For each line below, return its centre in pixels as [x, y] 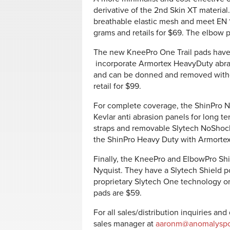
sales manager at [124, 224]
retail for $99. [117, 86]
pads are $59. [118, 193]
